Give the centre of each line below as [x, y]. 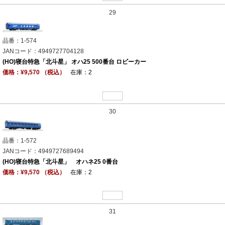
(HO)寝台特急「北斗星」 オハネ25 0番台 [60, 161]
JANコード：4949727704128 [43, 51]
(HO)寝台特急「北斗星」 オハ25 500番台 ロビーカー [74, 62]
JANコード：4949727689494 [43, 151]
